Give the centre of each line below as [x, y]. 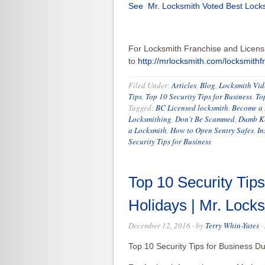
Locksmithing [150, 119]
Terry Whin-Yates [232, 225]
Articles [184, 85]
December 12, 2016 [159, 225]
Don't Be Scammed [205, 119]
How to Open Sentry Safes [212, 130]
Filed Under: [150, 85]
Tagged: [142, 108]
